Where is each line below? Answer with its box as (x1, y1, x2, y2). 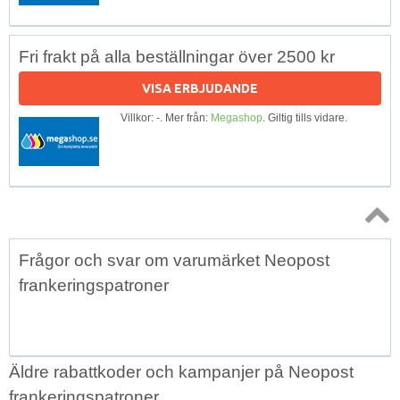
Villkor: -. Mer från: (121, 111, 211, 124)
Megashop (211, 111, 262, 124)
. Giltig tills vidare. (262, 111, 347, 124)
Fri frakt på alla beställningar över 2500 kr (19, 46, 335, 66)
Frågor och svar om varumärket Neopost (19, 250, 329, 270)
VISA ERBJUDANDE (142, 80, 258, 96)
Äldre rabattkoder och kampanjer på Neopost (9, 362, 354, 381)
